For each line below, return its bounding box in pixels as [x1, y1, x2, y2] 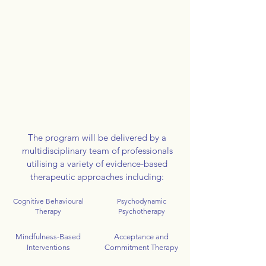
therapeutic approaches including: [30, 171, 164, 182]
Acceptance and [114, 232, 169, 241]
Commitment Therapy [104, 243, 178, 252]
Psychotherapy [118, 207, 165, 216]
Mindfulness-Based [15, 232, 81, 241]
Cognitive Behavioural [12, 197, 84, 205]
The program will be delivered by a [28, 132, 166, 143]
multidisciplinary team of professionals [21, 145, 173, 156]
